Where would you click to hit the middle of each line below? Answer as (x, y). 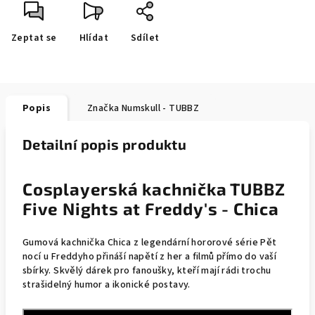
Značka (103, 108)
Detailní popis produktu (105, 144)
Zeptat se (34, 38)
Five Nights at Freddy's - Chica (151, 208)
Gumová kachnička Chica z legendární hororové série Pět (150, 243)
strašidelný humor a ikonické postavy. (107, 285)
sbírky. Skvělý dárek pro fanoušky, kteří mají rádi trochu (147, 271)
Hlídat (94, 38)
